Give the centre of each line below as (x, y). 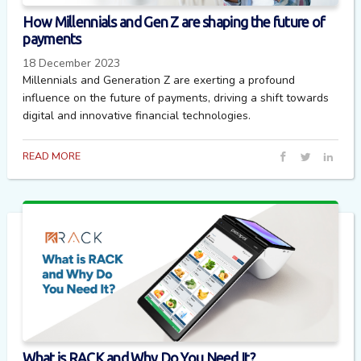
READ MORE (52, 156)
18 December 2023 (72, 63)
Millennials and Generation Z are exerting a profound (159, 80)
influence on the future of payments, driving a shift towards (176, 98)
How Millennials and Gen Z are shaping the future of (174, 23)
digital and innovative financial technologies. (137, 115)
